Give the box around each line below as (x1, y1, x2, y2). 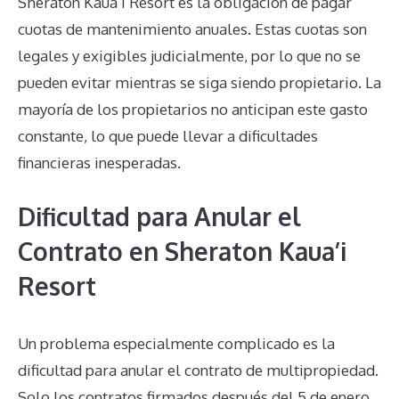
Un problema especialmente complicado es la (18, 333, 335, 353)
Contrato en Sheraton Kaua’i (18, 234, 346, 267)
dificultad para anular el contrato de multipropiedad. (18, 360, 379, 379)
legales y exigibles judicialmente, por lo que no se (18, 46, 361, 66)
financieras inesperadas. (18, 153, 181, 173)
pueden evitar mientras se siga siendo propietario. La (18, 73, 381, 93)
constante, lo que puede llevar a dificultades (18, 126, 318, 146)
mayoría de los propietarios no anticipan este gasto (18, 100, 368, 119)
